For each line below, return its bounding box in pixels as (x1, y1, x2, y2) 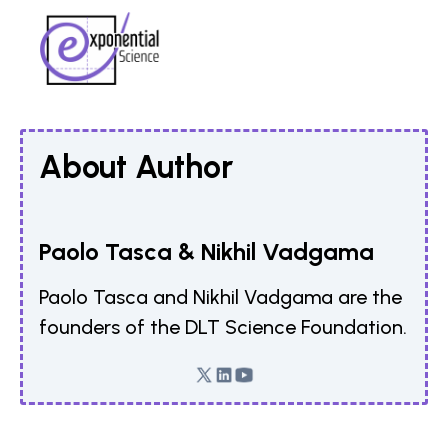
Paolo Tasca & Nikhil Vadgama (39, 236, 374, 266)
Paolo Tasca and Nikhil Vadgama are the (39, 284, 402, 309)
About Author (39, 147, 233, 186)
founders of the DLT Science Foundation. (39, 314, 407, 339)
